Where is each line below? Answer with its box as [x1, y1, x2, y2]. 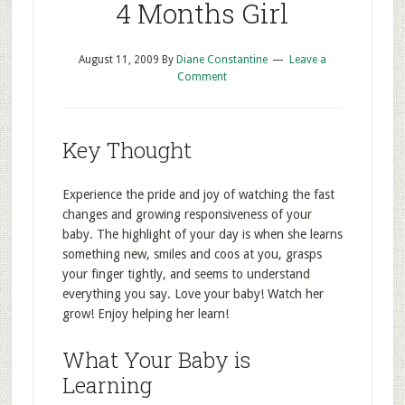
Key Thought [61, 136, 192, 165]
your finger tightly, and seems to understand [61, 267, 310, 281]
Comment [177, 71, 228, 83]
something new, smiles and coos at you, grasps [61, 247, 322, 261]
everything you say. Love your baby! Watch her [61, 287, 324, 301]
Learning [61, 371, 152, 400]
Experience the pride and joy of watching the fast [61, 187, 334, 202]
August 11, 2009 [78, 53, 159, 66]
